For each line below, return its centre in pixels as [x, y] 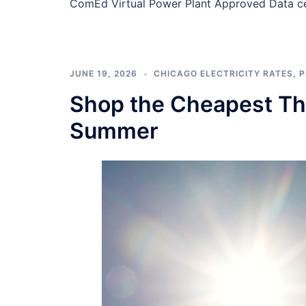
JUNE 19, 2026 [103, 73]
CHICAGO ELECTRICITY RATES [223, 73]
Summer [114, 130]
